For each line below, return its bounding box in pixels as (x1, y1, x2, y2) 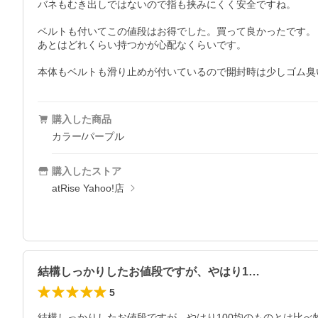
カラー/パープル (52, 131, 124, 142)
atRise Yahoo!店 (52, 182, 124, 194)
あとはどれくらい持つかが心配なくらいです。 (38, 39, 246, 50)
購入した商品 (52, 114, 111, 125)
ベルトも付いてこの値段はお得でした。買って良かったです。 (38, 26, 316, 37)
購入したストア (52, 165, 121, 177)
